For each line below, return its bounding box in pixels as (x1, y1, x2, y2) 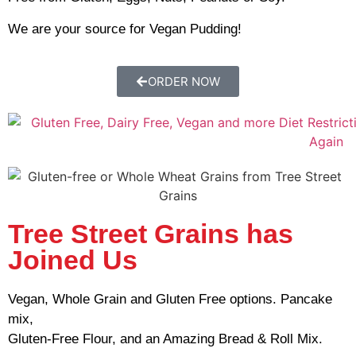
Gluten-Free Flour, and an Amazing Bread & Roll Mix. (8, 331, 323, 347)
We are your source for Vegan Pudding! (8, 21, 242, 37)
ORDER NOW (148, 74, 220, 90)
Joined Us (8, 245, 137, 276)
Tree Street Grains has (8, 219, 293, 250)
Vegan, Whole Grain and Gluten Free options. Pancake (8, 292, 332, 308)
